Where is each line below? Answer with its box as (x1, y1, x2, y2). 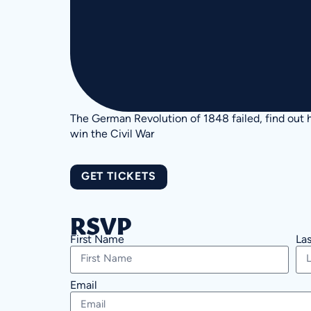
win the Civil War (69, 128, 154, 140)
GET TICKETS (81, 171, 156, 183)
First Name (69, 234, 124, 246)
